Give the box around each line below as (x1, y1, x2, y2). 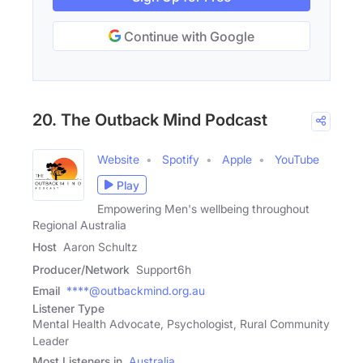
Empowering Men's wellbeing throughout (97, 202, 310, 216)
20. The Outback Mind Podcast (32, 110, 267, 130)
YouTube (275, 152, 319, 167)
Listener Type (32, 301, 105, 316)
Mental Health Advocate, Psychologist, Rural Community (32, 317, 330, 331)
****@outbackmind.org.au (66, 284, 205, 298)
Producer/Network (32, 263, 130, 277)
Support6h (136, 263, 191, 277)
